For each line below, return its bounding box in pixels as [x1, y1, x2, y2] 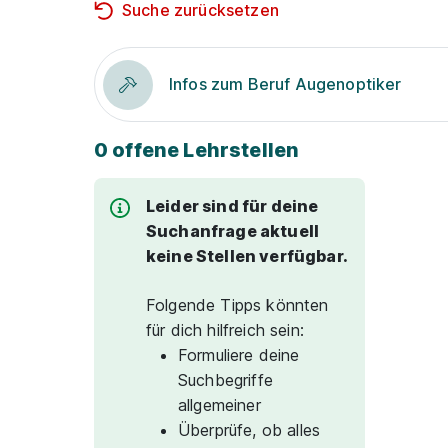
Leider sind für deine [146, 196, 319, 216]
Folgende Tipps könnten [146, 295, 329, 315]
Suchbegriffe [178, 370, 273, 390]
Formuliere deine [178, 345, 300, 365]
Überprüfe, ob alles [178, 420, 321, 440]
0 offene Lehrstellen [94, 138, 300, 162]
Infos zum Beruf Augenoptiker [169, 74, 402, 94]
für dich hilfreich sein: [146, 320, 304, 340]
